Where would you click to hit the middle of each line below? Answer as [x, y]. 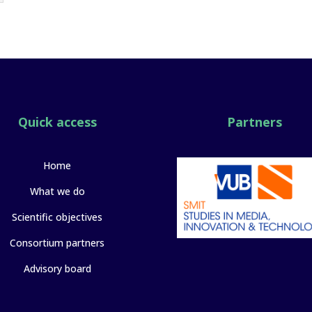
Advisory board [57, 268]
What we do [57, 191]
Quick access [57, 122]
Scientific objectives [57, 217]
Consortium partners [57, 242]
